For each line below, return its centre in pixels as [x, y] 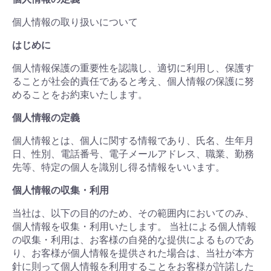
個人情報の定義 [46, 118]
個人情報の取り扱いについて [75, 22]
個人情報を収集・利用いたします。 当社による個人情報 [134, 227]
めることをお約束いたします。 [80, 95]
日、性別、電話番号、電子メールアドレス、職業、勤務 [133, 154]
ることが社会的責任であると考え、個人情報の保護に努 [133, 81]
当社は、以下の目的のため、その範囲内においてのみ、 [133, 213]
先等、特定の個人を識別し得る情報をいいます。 [119, 167]
